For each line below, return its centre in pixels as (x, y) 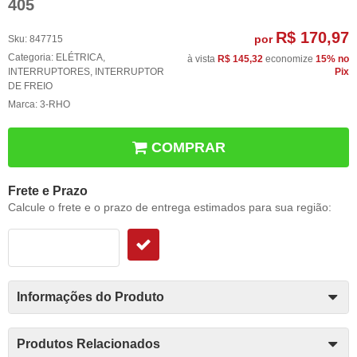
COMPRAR (188, 148)
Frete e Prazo (48, 191)
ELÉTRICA (79, 58)
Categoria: (31, 58)
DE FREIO (30, 86)
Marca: (24, 105)
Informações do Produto (90, 297)
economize (289, 59)
